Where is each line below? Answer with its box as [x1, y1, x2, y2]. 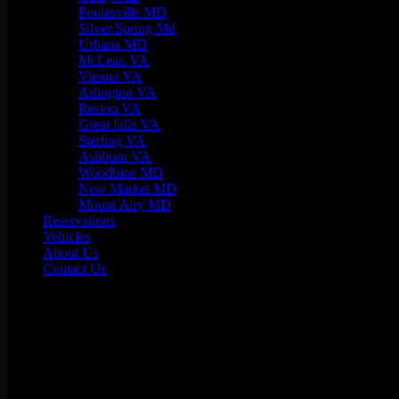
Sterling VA [78, 133, 145, 148]
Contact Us [43, 261, 106, 276]
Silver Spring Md [78, 20, 175, 36]
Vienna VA [78, 69, 142, 84]
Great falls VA [78, 117, 159, 132]
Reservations [43, 213, 115, 228]
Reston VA [78, 101, 141, 116]
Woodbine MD [78, 165, 163, 180]
